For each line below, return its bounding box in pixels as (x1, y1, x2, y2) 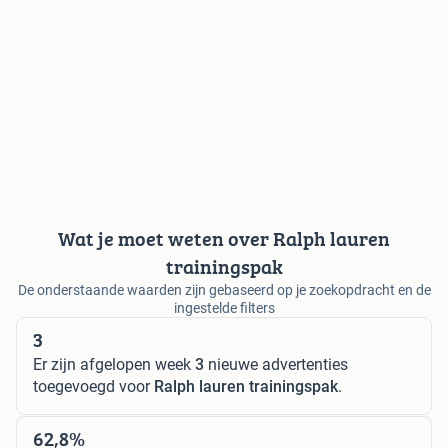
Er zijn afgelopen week (33, 355, 195, 375)
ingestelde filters (173, 300, 275, 317)
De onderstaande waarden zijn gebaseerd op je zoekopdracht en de (17, 282, 431, 299)
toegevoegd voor (33, 377, 154, 397)
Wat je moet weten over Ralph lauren (58, 224, 390, 254)
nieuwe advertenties (204, 355, 348, 375)
